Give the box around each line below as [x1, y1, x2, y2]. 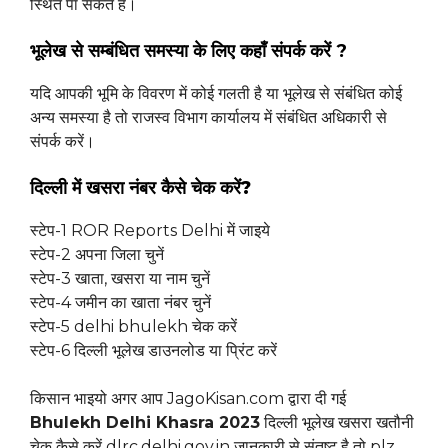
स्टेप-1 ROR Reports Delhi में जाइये [30, 221, 270, 241]
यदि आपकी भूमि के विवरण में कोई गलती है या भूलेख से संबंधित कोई [30, 84, 402, 104]
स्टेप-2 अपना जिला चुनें [30, 245, 164, 265]
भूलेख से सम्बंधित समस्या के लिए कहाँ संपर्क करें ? [30, 40, 347, 63]
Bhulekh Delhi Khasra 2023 [30, 413, 260, 433]
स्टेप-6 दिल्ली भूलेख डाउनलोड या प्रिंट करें [30, 341, 277, 361]
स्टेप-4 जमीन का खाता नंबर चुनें [30, 293, 211, 313]
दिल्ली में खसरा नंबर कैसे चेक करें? [30, 177, 251, 200]
